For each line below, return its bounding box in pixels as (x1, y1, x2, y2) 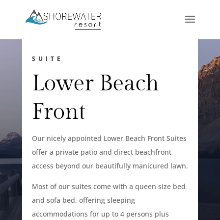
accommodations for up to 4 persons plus (31, 209, 169, 219)
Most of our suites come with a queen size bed (31, 182, 186, 191)
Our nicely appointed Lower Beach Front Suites (31, 134, 187, 143)
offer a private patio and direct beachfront (31, 147, 171, 157)
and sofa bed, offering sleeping (31, 195, 135, 205)
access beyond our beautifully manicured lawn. (31, 161, 188, 170)
